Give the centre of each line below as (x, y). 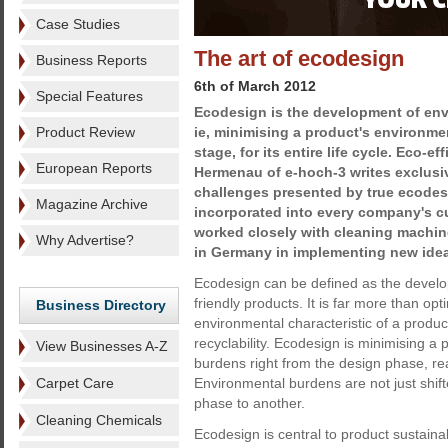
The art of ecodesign (299, 58)
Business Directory (101, 305)
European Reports (94, 168)
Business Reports (91, 60)
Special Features (89, 96)
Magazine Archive (92, 204)
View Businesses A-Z (102, 346)
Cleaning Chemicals (99, 420)
